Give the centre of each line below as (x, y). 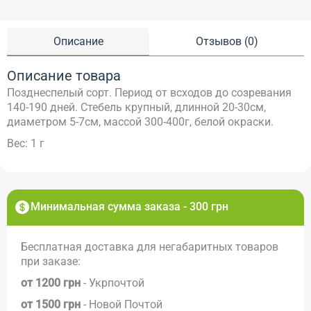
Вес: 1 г (26, 143)
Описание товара (64, 75)
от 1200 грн (51, 283)
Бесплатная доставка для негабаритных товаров (150, 246)
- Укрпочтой (112, 283)
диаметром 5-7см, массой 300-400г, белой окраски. (142, 121)
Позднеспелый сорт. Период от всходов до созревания (149, 92)
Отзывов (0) (227, 41)
